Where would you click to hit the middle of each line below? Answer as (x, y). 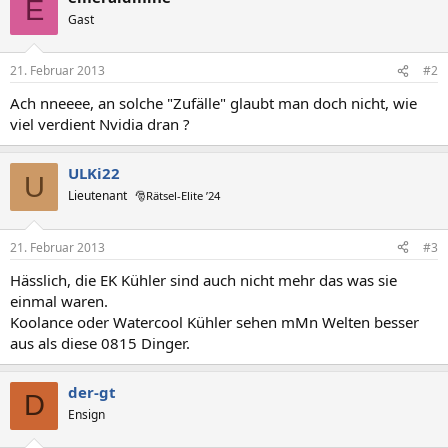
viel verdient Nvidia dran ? (100, 124)
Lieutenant (97, 195)
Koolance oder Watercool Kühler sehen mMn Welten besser (214, 321)
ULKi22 (94, 173)
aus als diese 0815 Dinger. (100, 342)
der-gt (92, 391)
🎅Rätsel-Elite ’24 (177, 195)
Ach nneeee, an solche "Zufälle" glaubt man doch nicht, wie (213, 103)
